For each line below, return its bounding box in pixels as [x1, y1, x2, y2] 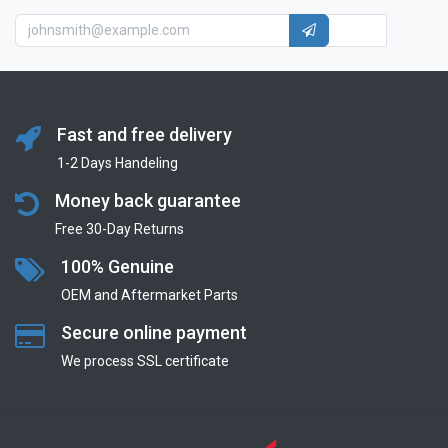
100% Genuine [61, 255, 174, 277]
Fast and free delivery [57, 123, 232, 145]
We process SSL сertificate [61, 352, 229, 369]
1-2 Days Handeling [57, 154, 178, 171]
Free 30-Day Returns [55, 220, 184, 237]
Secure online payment [61, 321, 247, 343]
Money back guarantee [55, 189, 241, 211]
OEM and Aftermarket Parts [61, 286, 238, 303]
